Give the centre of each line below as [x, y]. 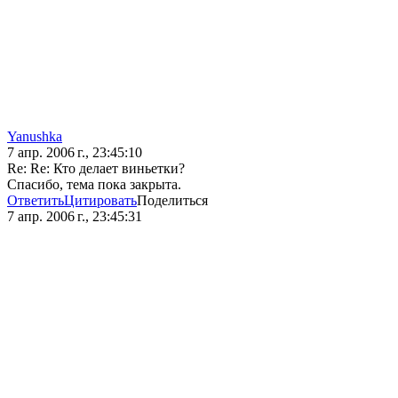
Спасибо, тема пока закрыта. [94, 185]
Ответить [36, 201]
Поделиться [172, 201]
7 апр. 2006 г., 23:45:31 [75, 217]
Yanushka [35, 137]
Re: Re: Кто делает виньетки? [96, 169]
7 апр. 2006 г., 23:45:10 [75, 153]
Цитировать [100, 201]
